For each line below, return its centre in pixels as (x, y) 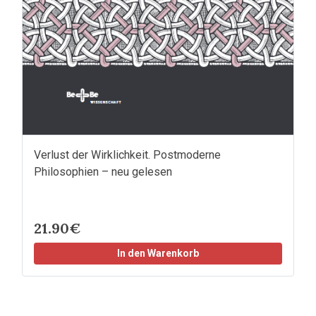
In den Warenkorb (158, 254)
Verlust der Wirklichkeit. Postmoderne (127, 155)
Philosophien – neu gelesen (103, 172)
